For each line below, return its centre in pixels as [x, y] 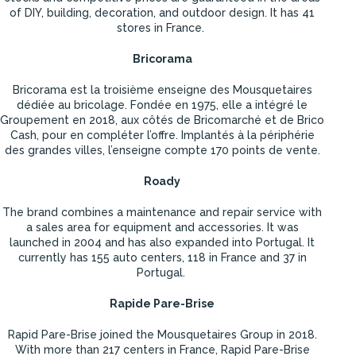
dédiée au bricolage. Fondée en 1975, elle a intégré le [162, 105]
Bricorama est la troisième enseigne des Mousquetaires [162, 90]
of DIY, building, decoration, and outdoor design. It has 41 [162, 13]
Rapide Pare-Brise [162, 304]
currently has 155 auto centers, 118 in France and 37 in [162, 258]
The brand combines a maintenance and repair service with [162, 213]
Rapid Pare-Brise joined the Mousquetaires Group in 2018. [162, 335]
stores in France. [162, 28]
